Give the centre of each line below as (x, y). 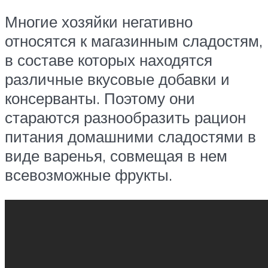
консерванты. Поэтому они (100, 98)
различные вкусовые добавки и (117, 79)
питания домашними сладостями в (130, 136)
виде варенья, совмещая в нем (116, 155)
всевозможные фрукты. (89, 174)
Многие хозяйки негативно (99, 21)
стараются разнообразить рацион (125, 117)
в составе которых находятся (109, 60)
